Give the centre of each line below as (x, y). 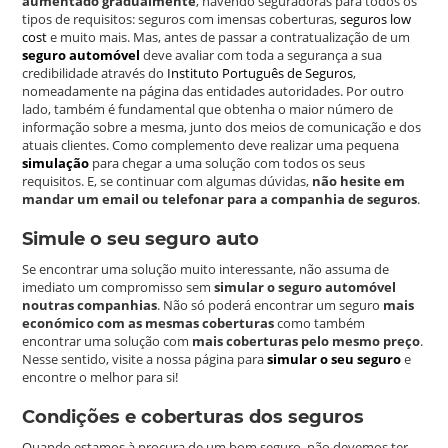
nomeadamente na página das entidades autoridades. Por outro (213, 90)
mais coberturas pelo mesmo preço (306, 340)
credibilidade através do (95, 72)
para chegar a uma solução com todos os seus (227, 162)
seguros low (376, 18)
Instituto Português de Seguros (260, 72)
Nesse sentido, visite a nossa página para (145, 358)
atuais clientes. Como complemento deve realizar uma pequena (211, 144)
